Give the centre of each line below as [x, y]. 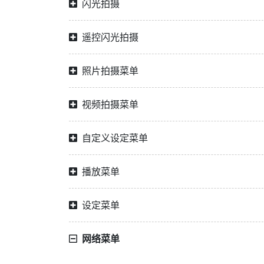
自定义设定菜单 [115, 138]
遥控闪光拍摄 [110, 37]
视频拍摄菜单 [110, 104]
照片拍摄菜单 [110, 71]
